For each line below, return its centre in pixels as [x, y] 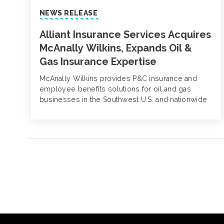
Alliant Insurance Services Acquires [125, 35]
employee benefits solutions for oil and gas [115, 89]
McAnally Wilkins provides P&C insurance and [118, 79]
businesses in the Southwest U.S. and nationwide [123, 100]
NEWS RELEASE [68, 13]
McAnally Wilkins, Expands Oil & [115, 48]
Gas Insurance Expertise [98, 62]
